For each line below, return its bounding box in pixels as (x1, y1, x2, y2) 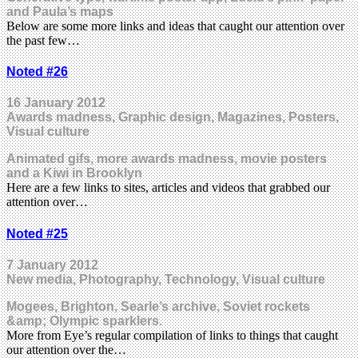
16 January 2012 (6, 96, 105, 110)
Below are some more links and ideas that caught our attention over (6, 18, 344, 33)
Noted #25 (6, 226, 68, 241)
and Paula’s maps (6, 4, 113, 18)
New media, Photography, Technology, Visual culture (6, 272, 325, 286)
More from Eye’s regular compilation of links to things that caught (6, 328, 338, 342)
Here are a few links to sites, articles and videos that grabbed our (6, 181, 330, 195)
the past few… (6, 33, 80, 47)
